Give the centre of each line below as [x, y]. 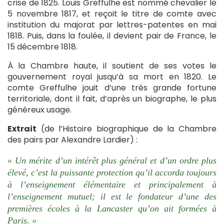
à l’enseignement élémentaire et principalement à [112, 184]
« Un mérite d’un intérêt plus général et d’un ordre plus [112, 160]
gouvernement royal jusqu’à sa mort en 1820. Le [112, 77]
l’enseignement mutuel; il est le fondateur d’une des [112, 196]
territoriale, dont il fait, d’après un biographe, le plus [112, 99]
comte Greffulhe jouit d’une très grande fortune [112, 88]
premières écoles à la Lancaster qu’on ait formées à [112, 208]
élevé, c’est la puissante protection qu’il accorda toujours [112, 172]
